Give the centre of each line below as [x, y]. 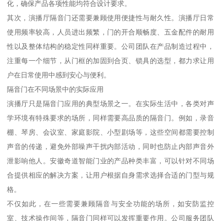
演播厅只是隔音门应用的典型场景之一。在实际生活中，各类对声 [110, 103]
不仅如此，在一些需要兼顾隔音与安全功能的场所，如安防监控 [110, 203]
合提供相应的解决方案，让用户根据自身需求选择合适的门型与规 [110, 175]
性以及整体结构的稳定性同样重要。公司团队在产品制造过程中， [110, 46]
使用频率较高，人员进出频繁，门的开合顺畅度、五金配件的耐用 [110, 32]
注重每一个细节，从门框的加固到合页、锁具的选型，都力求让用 [110, 60]
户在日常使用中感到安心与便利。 [59, 75]
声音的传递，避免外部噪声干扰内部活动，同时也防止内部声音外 [110, 146]
